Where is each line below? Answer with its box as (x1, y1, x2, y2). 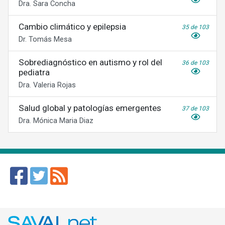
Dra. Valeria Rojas (19, 80, 76, 89)
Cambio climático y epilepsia (19, 22, 126, 32)
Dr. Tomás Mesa (19, 35, 72, 44)
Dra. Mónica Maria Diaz (19, 116, 93, 125)
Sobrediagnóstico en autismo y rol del (19, 57, 162, 67)
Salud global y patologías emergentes (19, 103, 161, 113)
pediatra (19, 67, 50, 77)
